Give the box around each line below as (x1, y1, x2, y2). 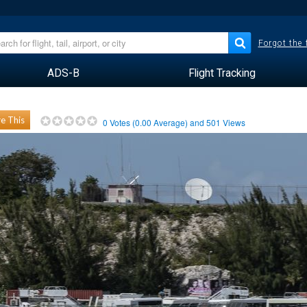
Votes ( (108, 116, 136, 128)
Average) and (151, 116, 207, 128)
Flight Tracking (188, 66, 256, 79)
